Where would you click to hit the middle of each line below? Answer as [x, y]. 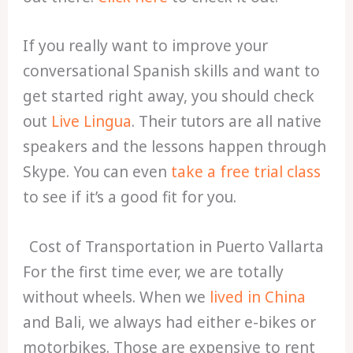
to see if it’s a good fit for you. [130, 197]
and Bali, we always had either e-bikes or [170, 322]
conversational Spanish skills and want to [172, 71]
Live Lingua [90, 122]
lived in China [258, 297]
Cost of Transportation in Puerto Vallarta [176, 246]
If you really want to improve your [146, 46]
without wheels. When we [117, 297]
